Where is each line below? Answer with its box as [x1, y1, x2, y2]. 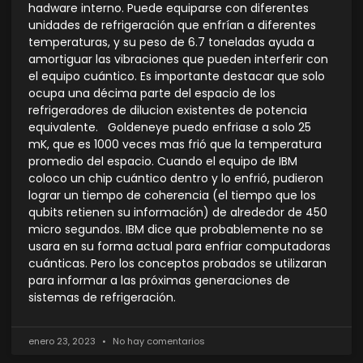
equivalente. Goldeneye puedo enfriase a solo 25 [28, 119, 311, 136]
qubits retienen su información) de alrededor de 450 [28, 204, 327, 221]
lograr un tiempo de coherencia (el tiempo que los [28, 187, 316, 204]
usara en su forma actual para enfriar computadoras [28, 238, 331, 255]
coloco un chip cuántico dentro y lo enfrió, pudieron [28, 170, 323, 187]
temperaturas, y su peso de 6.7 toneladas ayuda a [28, 34, 314, 51]
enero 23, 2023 [28, 335, 98, 348]
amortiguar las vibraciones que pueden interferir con [28, 51, 328, 68]
